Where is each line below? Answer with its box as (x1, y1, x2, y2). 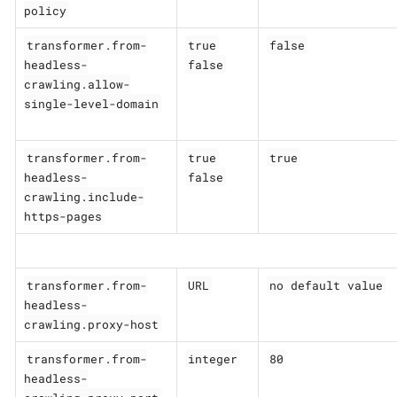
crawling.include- (23, 188, 144, 205)
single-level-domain (23, 95, 159, 112)
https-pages (23, 207, 102, 224)
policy (23, 2, 66, 19)
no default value (269, 276, 383, 293)
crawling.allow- (23, 75, 130, 92)
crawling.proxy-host (23, 315, 159, 332)
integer (187, 350, 237, 367)
